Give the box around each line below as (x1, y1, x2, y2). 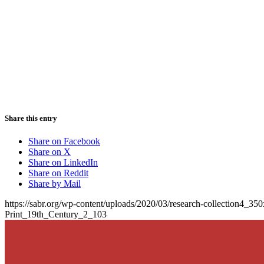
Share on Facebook (28, 136, 100, 146)
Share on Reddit (28, 167, 88, 178)
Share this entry (5, 113, 57, 123)
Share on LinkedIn (28, 157, 98, 167)
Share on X (28, 146, 71, 157)
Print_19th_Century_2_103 (5, 209, 107, 219)
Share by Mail (28, 178, 81, 189)
